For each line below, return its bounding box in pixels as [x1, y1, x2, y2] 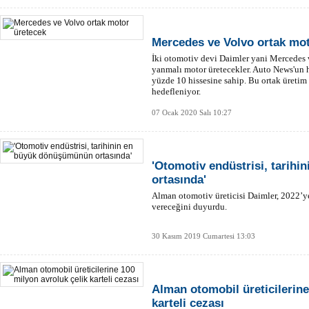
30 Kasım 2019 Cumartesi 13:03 [152, 232, 255, 240]
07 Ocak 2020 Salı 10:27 [152, 108, 232, 117]
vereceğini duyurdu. [152, 201, 227, 212]
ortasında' [152, 173, 206, 186]
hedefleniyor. [152, 86, 201, 97]
